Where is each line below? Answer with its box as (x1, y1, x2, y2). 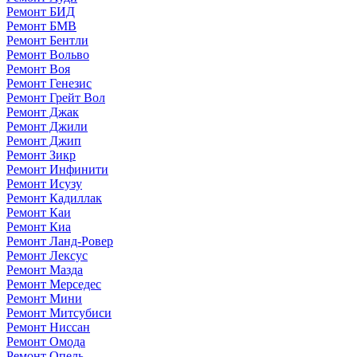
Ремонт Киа (6, 219, 71, 233)
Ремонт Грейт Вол (6, 90, 105, 104)
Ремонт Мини (6, 291, 82, 305)
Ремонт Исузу (6, 176, 82, 190)
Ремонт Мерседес (6, 277, 101, 291)
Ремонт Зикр (6, 147, 76, 162)
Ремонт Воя (6, 61, 70, 76)
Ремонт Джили (6, 119, 88, 133)
